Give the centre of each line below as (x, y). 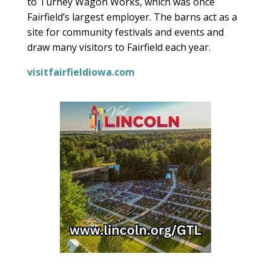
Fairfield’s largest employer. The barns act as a (132, 17)
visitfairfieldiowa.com (81, 72)
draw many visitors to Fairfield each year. (119, 47)
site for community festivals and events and (125, 32)
